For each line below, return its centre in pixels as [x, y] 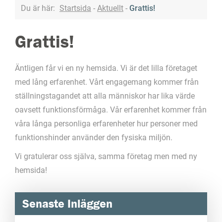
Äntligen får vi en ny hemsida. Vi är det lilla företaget [106, 68]
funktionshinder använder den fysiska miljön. [94, 138]
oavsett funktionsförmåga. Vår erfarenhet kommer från [111, 110]
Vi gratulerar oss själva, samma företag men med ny [106, 157]
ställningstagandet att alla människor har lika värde [105, 96]
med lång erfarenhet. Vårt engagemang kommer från [107, 82]
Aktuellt [110, 8]
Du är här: [39, 8]
